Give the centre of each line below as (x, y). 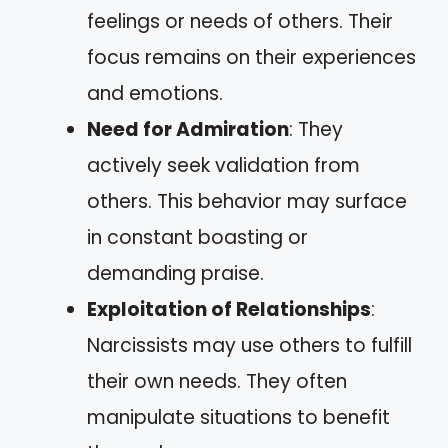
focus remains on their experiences (251, 57)
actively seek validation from (223, 165)
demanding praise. (175, 273)
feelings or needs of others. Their (240, 21)
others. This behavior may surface (247, 201)
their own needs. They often (217, 381)
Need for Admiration (188, 129)
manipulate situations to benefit (238, 417)
